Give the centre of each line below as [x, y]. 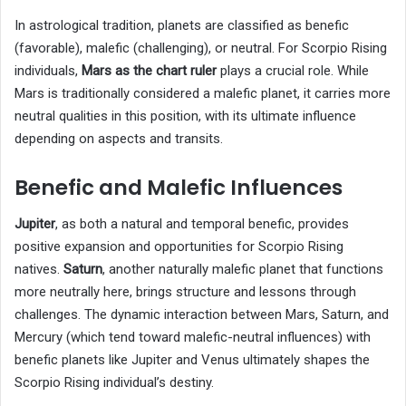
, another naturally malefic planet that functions [243, 269]
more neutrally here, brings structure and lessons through [185, 291]
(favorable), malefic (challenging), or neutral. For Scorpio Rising [201, 48]
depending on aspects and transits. [119, 139]
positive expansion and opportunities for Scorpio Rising [179, 246]
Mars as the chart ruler [149, 71]
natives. [39, 269]
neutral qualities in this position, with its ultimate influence [185, 116]
